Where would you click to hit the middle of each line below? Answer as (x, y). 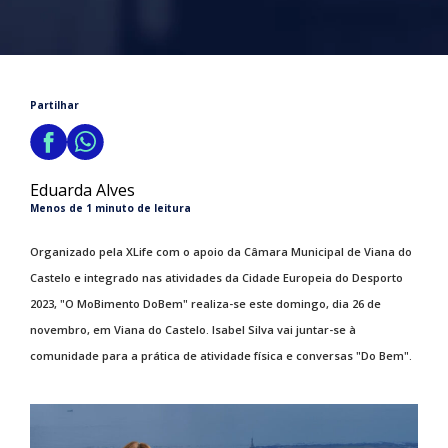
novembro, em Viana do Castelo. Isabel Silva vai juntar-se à (193, 329)
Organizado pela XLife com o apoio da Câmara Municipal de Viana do (221, 251)
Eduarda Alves (82, 190)
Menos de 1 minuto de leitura (110, 208)
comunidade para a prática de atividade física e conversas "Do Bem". (221, 355)
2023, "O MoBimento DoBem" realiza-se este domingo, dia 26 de (205, 303)
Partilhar (54, 105)
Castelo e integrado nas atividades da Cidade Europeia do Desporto (216, 277)
